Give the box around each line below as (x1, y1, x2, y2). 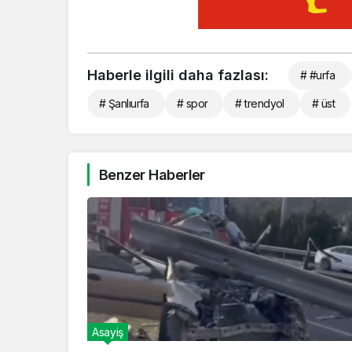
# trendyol (235, 96, 284, 110)
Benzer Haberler (99, 166, 205, 183)
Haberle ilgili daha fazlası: (87, 66, 269, 83)
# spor (176, 96, 208, 110)
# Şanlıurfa (99, 96, 149, 110)
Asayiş (92, 324, 123, 339)
